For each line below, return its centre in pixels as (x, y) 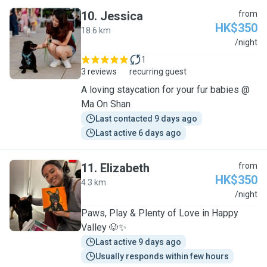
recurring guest (158, 72)
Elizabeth (125, 168)
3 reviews (99, 72)
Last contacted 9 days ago (146, 119)
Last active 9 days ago (138, 242)
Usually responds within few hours (162, 256)
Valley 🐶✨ (104, 227)
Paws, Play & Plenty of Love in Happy (160, 213)
